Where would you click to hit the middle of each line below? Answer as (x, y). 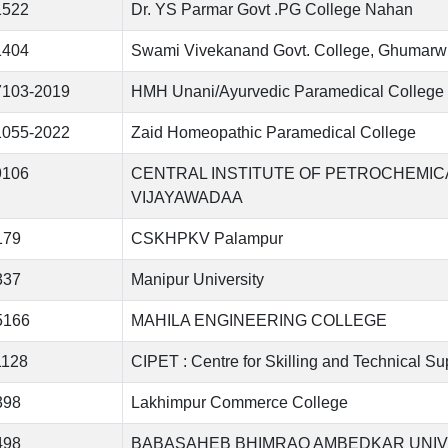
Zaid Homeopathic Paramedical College (273, 133)
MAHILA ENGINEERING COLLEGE (259, 321)
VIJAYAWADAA (187, 198)
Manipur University (197, 280)
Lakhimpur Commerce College (239, 403)
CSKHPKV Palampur (207, 239)
